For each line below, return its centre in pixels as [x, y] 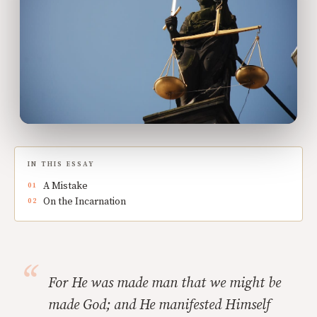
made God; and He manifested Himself [159, 306]
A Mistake [65, 186]
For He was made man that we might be [165, 284]
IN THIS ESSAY [62, 165]
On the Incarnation [85, 202]
